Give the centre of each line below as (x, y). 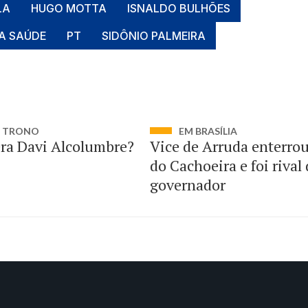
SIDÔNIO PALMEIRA (154, 36)
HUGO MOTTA (69, 8)
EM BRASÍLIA (208, 131)
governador (187, 185)
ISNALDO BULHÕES (179, 8)
